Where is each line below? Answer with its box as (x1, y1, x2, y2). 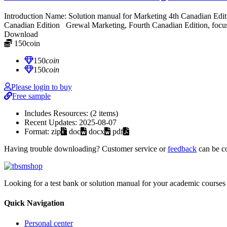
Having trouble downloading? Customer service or (4, 144, 168, 154)
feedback (168, 144, 197, 154)
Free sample (12, 92, 51, 101)
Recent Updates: (24, 118, 79, 127)
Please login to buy (11, 83, 72, 92)
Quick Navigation (4, 199, 64, 208)
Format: (24, 127, 51, 136)
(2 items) (90, 109, 118, 118)
